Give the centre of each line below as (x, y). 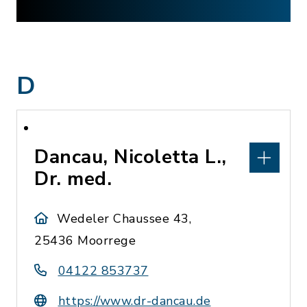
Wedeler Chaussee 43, (124, 219)
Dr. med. (73, 179)
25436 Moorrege (85, 241)
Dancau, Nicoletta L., (131, 157)
